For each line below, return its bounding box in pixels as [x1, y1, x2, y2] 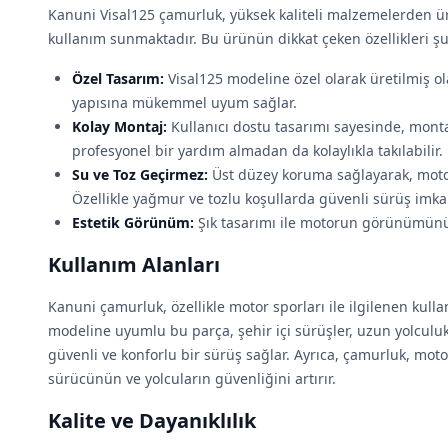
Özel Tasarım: [72, 69, 164, 88]
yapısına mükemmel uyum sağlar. [72, 93, 297, 112]
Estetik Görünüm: [72, 213, 194, 232]
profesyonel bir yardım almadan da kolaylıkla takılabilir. [72, 141, 443, 160]
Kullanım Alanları [48, 251, 220, 278]
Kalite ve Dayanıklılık [48, 407, 256, 434]
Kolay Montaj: [72, 117, 167, 136]
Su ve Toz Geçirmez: [72, 165, 208, 184]
